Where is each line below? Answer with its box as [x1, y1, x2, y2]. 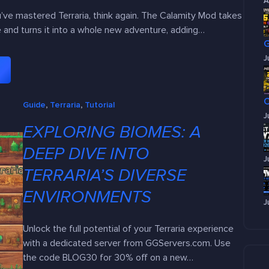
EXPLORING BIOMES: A [23, 121, 202, 143]
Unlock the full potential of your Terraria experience [23, 222, 234, 235]
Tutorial [85, 99, 115, 110]
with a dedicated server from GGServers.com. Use [23, 237, 231, 249]
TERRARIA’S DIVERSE [23, 165, 187, 186]
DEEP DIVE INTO [23, 143, 150, 165]
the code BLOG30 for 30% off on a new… [23, 251, 194, 264]
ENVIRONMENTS [23, 186, 152, 208]
